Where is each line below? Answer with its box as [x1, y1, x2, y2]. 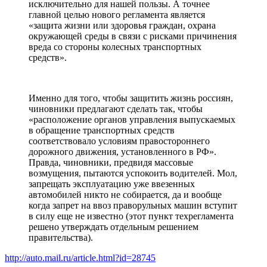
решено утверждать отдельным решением [29, 222, 198, 232]
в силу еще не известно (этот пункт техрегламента [29, 211, 234, 222]
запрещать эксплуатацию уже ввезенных [29, 179, 195, 190]
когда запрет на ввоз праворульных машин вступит [29, 200, 237, 211]
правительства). [29, 232, 93, 243]
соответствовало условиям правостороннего [29, 136, 210, 147]
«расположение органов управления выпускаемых [29, 114, 235, 125]
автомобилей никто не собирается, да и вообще [29, 190, 222, 200]
